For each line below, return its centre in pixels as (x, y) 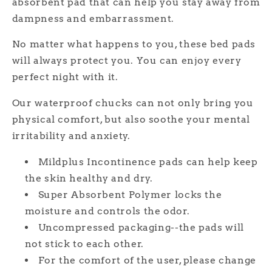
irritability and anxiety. (71, 136)
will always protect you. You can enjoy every (127, 61)
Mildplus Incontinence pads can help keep (148, 161)
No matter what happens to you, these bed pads (134, 44)
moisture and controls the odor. (107, 211)
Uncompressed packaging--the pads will (141, 227)
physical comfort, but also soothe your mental (131, 120)
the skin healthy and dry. (89, 178)
